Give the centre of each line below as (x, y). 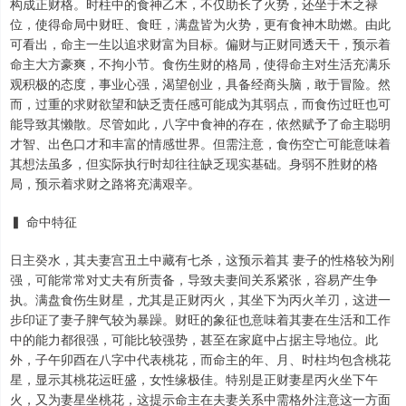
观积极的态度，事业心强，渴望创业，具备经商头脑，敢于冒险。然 (200, 83)
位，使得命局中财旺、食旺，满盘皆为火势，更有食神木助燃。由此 (200, 23)
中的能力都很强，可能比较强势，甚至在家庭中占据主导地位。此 (194, 338)
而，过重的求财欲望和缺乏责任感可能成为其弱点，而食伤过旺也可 (200, 103)
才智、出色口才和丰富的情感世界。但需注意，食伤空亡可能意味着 (200, 143)
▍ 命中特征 (43, 221)
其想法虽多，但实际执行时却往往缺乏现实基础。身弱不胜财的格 (194, 163)
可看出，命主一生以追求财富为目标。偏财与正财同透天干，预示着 (200, 43)
